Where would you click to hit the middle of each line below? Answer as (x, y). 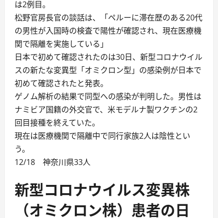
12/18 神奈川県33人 (53, 162)
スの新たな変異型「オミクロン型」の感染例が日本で (108, 70)
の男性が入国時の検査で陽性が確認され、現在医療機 (108, 30)
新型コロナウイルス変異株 (102, 188)
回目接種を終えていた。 (57, 122)
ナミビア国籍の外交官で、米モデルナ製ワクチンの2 (106, 109)
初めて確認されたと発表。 (61, 83)
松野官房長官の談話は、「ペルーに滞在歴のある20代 (109, 17)
